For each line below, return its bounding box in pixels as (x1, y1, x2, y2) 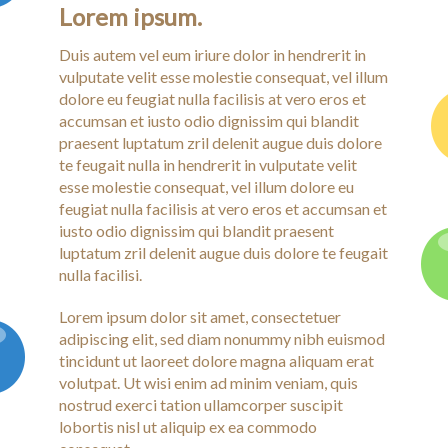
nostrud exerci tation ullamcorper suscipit (59, 395, 343, 414)
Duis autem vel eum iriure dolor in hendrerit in (59, 45, 366, 64)
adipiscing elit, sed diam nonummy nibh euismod (59, 329, 385, 348)
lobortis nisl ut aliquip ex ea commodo (59, 417, 317, 436)
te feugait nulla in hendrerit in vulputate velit (59, 155, 357, 174)
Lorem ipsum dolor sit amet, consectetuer (59, 307, 341, 326)
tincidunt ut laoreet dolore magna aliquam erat (59, 351, 374, 370)
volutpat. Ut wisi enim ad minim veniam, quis (59, 373, 358, 392)
